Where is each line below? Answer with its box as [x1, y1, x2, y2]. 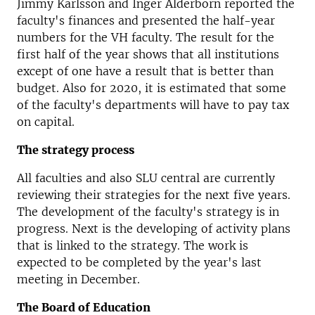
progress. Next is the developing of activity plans [17, 221, 290, 236]
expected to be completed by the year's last [17, 255, 262, 269]
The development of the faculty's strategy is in [17, 205, 279, 219]
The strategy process [17, 143, 134, 157]
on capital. [17, 115, 75, 129]
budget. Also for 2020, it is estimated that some [17, 81, 286, 95]
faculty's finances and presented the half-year [17, 13, 275, 27]
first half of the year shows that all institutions [17, 47, 279, 61]
